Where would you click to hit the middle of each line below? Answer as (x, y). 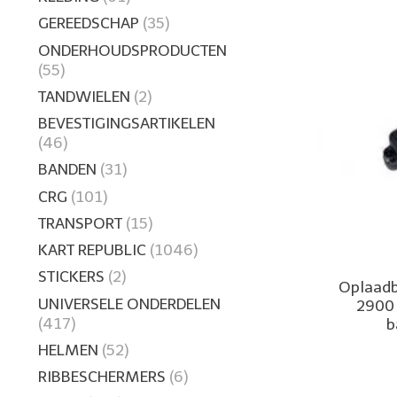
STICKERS (71, 277)
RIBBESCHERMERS (102, 377)
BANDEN (67, 170)
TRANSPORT (80, 223)
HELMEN (68, 350)
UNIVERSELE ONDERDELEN (129, 304)
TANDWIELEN (84, 96)
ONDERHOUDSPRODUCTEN (132, 50)
